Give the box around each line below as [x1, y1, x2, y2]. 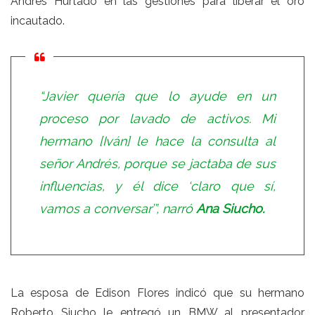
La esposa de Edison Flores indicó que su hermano [11, 285, 304, 300]
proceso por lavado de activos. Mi [39, 110, 276, 126]
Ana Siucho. [196, 200, 264, 216]
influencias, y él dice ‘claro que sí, [39, 178, 276, 193]
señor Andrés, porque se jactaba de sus [39, 155, 276, 171]
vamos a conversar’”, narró [39, 200, 196, 216]
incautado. [11, 13, 65, 27]
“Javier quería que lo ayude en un [39, 88, 276, 103]
